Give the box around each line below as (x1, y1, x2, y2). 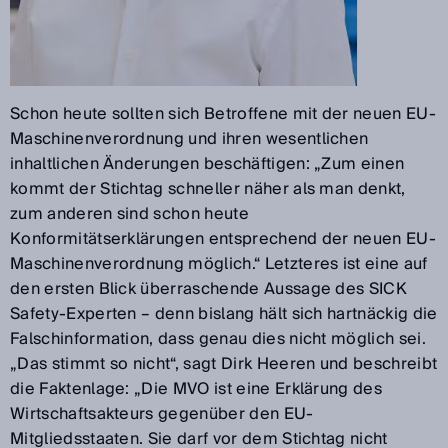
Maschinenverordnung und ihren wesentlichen (10, 124, 369, 153)
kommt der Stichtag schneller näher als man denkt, (10, 174, 406, 203)
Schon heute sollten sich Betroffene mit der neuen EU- (10, 99, 436, 128)
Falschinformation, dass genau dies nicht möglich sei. (10, 324, 426, 353)
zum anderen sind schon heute (10, 199, 249, 228)
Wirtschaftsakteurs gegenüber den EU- (10, 399, 314, 428)
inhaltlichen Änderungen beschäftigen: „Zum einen (10, 149, 405, 178)
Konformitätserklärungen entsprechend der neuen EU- (10, 224, 437, 253)
